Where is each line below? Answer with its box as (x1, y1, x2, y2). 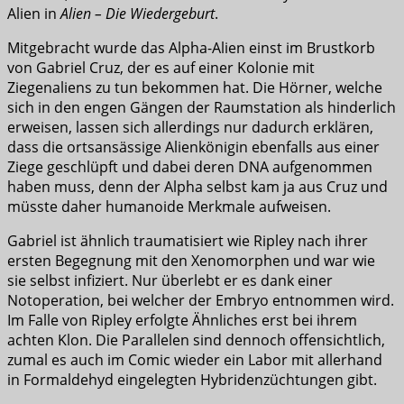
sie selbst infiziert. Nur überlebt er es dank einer (7, 271, 333, 291)
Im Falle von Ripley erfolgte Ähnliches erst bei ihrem (7, 310, 357, 331)
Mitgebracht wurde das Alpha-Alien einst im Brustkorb (7, 38, 375, 59)
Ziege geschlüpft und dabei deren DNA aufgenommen (7, 157, 372, 178)
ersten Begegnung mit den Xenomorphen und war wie (7, 251, 375, 271)
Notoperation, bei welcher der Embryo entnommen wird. (7, 290, 394, 311)
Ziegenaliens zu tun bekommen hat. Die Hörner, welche (7, 78, 382, 98)
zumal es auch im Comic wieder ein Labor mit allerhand (7, 350, 382, 371)
